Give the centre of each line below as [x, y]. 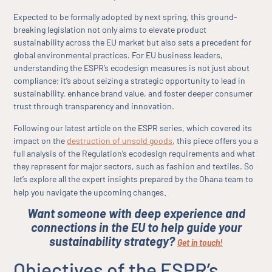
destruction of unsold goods [120, 140]
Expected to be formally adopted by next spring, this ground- [126, 17]
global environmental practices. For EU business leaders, [118, 55]
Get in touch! [200, 243]
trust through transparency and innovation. [94, 106]
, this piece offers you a [216, 140]
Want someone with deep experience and [136, 213]
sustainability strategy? [113, 241]
